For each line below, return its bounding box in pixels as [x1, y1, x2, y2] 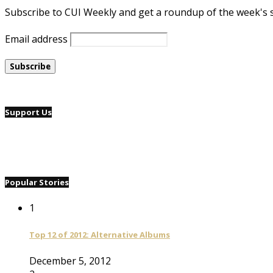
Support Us [5, 106, 52, 118]
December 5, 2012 [29, 253, 111, 268]
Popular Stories [5, 176, 69, 188]
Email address [5, 32, 68, 46]
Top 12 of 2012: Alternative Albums [29, 229, 170, 241]
